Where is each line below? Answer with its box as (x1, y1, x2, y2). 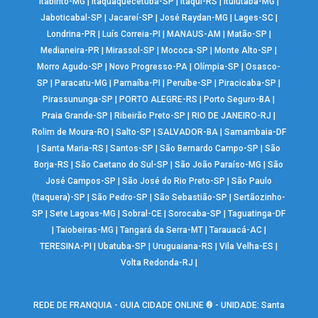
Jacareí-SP (108, 13, 153, 23)
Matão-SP (226, 29, 267, 40)
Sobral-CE (122, 209, 163, 219)
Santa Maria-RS (41, 143, 104, 154)
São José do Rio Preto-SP (122, 176, 226, 187)
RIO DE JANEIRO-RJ (192, 111, 272, 121)
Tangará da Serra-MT (119, 225, 203, 236)
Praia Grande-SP (42, 111, 109, 121)
